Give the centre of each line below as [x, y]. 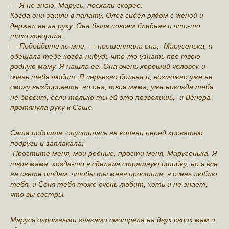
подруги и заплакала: [47, 143]
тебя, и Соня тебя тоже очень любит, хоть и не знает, [109, 184]
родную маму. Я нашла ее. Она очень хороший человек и [108, 66]
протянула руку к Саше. [52, 107]
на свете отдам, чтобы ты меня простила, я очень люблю [114, 174]
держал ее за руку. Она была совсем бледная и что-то [105, 25]
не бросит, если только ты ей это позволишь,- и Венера [110, 97]
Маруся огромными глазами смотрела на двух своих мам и [113, 220]
